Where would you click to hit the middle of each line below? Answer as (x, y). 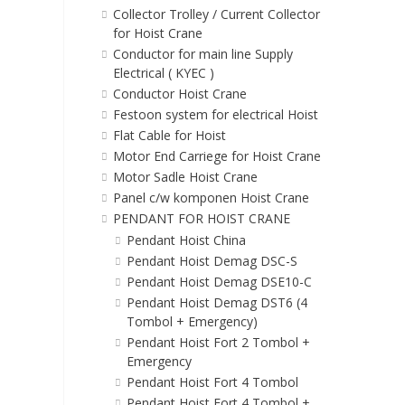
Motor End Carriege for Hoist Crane (217, 156)
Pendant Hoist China (186, 240)
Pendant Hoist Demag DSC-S (212, 261)
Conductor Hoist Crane (179, 94)
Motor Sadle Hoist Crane (185, 177)
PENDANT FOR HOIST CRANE (201, 219)
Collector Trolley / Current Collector (216, 14)
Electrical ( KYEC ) (163, 73)
